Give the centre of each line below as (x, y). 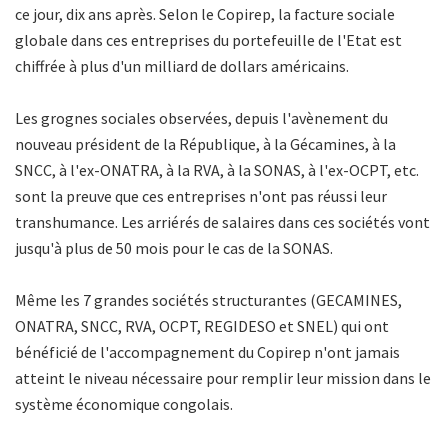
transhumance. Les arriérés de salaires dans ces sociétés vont (222, 222)
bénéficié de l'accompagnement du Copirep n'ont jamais (207, 352)
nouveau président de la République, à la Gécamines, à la (205, 144)
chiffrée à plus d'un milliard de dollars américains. (182, 66)
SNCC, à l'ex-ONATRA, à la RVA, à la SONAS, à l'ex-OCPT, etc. (217, 170)
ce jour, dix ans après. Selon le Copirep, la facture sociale (205, 14)
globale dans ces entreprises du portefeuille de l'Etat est (208, 40)
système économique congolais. (124, 404)
